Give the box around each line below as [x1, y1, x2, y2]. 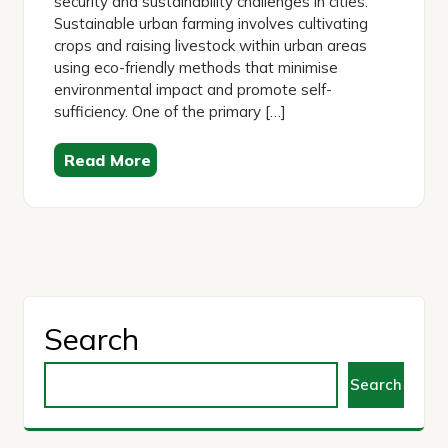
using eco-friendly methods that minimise [54, 58, 338, 78]
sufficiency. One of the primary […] [54, 102, 286, 122]
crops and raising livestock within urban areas [54, 36, 367, 56]
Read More [64, 150, 151, 171]
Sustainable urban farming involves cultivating [54, 14, 368, 34]
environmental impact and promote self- [54, 80, 332, 100]
